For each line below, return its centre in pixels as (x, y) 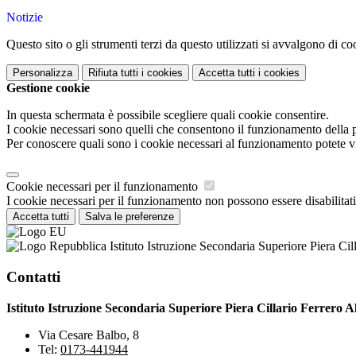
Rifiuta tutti (113, 73)
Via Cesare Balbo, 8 (89, 335)
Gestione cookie (48, 88)
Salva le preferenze (130, 217)
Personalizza (43, 73)
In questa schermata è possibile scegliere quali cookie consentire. (168, 115)
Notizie (25, 17)
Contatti (33, 277)
